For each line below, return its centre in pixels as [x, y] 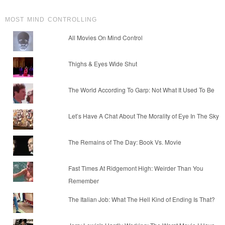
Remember [83, 180]
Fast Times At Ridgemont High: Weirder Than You [136, 168]
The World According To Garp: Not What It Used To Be [141, 89]
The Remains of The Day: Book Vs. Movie [125, 142]
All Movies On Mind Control [105, 37]
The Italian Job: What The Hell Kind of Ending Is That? [141, 199]
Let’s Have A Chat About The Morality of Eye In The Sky [143, 116]
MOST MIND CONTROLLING [51, 19]
